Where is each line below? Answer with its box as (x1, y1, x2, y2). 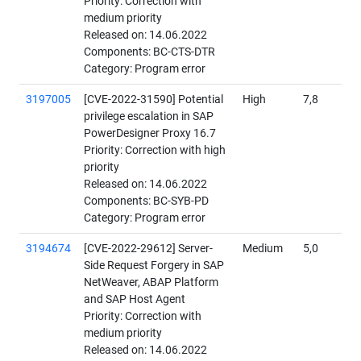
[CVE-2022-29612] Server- (84, 242, 213, 256)
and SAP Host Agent (84, 293, 185, 307)
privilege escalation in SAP (84, 110, 214, 124)
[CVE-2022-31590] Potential (84, 93, 223, 107)
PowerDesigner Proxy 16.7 (84, 127, 216, 141)
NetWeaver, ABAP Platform (84, 276, 218, 290)
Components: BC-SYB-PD (84, 194, 209, 209)
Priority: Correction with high (84, 143, 226, 158)
